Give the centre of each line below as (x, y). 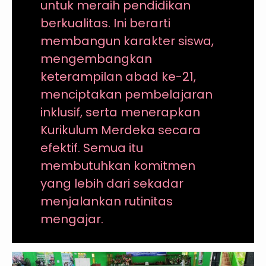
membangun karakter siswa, (127, 41)
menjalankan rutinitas (106, 202)
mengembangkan (96, 59)
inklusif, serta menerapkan (120, 113)
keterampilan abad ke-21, (118, 77)
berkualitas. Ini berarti (105, 23)
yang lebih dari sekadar (112, 184)
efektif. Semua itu (91, 148)
